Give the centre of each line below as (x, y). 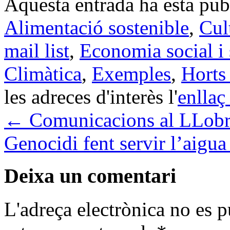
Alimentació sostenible (97, 27)
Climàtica (43, 73)
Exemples (131, 73)
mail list (37, 50)
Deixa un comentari (90, 176)
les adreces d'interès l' (91, 97)
